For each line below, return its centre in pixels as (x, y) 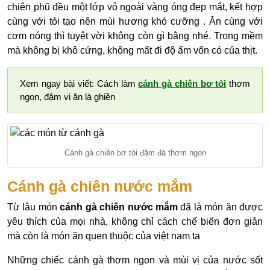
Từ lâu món (34, 207)
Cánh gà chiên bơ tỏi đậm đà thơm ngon (135, 152)
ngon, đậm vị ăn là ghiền (67, 97)
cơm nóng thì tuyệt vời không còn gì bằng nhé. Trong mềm (135, 36)
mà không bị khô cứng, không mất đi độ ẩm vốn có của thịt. (132, 51)
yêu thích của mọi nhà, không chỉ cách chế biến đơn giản (135, 222)
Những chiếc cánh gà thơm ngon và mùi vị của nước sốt (135, 260)
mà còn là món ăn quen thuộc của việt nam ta (104, 236)
